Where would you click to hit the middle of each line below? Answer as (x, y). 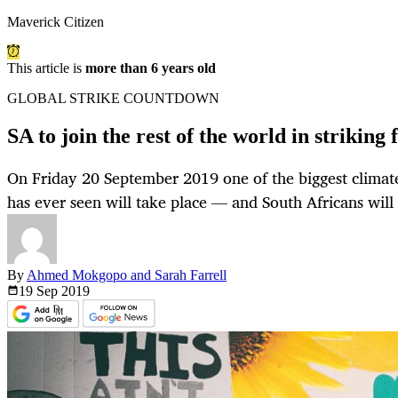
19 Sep (40, 291)
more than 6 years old (151, 68)
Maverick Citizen (56, 22)
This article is (46, 68)
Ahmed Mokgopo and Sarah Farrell (127, 275)
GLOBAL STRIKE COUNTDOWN (113, 99)
